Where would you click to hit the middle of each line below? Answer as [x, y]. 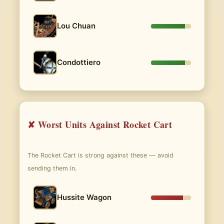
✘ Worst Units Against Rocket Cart [100, 124]
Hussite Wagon [84, 197]
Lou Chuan [76, 26]
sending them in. [52, 168]
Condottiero [79, 62]
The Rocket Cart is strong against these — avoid [100, 155]
